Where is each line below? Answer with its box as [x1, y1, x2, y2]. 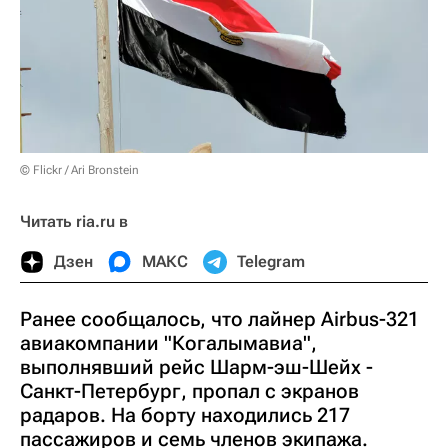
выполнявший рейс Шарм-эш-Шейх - [20, 354, 373, 379]
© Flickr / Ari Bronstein [20, 162, 139, 177]
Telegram [237, 251, 305, 271]
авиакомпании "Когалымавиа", [20, 330, 317, 355]
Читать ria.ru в [20, 211, 128, 231]
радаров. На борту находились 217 [20, 402, 350, 427]
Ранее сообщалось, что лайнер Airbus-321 [20, 306, 419, 331]
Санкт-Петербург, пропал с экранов [20, 378, 359, 403]
